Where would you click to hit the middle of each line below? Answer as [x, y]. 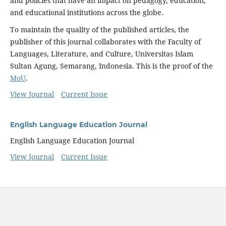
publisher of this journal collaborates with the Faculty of [105, 41]
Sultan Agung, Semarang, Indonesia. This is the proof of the [111, 66]
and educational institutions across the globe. [87, 12]
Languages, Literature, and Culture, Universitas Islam [101, 53]
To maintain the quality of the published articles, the [99, 29]
